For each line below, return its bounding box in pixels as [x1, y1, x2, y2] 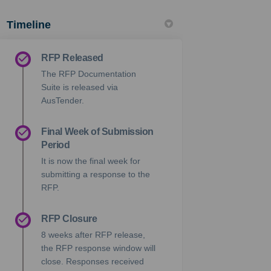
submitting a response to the [41, 169, 151, 179]
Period [41, 139, 70, 150]
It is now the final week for [41, 155, 141, 166]
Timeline [7, 18, 51, 31]
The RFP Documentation [41, 68, 137, 79]
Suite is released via [41, 82, 119, 92]
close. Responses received [41, 256, 145, 266]
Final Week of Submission [41, 126, 154, 137]
